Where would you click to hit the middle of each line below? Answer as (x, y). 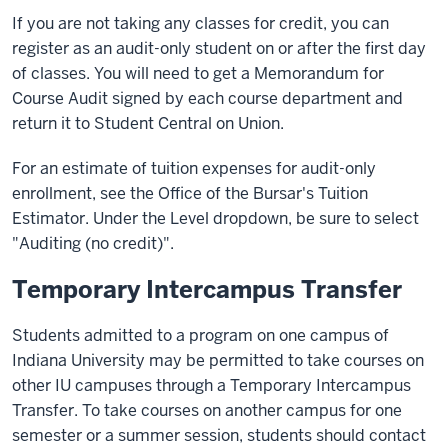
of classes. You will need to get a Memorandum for (198, 73)
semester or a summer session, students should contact (219, 435)
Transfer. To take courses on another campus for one (207, 410)
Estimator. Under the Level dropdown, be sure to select (215, 218)
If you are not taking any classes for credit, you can (200, 23)
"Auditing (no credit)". (95, 243)
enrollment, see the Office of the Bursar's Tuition (190, 193)
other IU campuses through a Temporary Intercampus (211, 385)
